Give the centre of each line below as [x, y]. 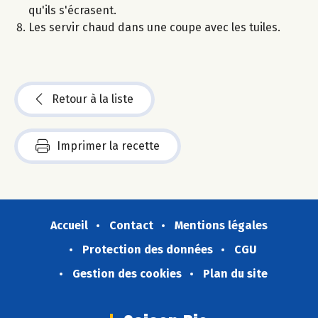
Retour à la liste [93, 99]
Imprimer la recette [108, 146]
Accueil [69, 225]
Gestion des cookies [127, 273]
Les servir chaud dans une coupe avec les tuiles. [154, 27]
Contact [131, 225]
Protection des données [148, 249]
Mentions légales [221, 225]
